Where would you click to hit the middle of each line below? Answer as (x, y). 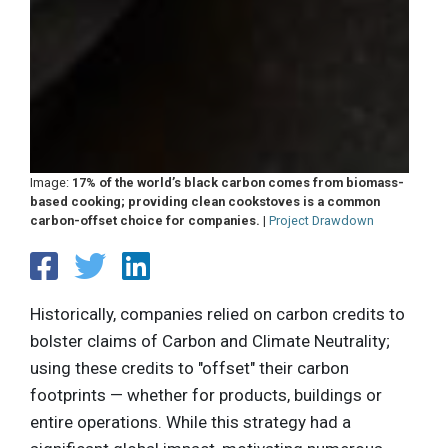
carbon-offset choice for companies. (145, 220)
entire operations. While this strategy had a (190, 422)
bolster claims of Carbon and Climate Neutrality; (210, 341)
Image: (51, 182)
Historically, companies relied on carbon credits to (217, 314)
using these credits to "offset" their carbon (189, 368)
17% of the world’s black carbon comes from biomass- (238, 182)
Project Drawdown (321, 220)
